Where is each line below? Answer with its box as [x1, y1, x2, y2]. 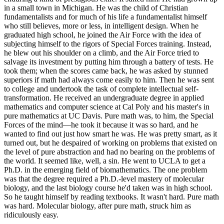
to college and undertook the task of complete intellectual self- [4, 84, 198, 93]
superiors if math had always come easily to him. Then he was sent [4, 75, 214, 84]
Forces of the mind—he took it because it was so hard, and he [4, 120, 198, 129]
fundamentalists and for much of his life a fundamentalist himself [4, 12, 207, 21]
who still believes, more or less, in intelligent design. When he [4, 21, 198, 30]
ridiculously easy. [4, 210, 58, 219]
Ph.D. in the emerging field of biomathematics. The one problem [4, 165, 207, 174]
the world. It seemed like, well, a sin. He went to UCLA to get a [4, 156, 205, 165]
